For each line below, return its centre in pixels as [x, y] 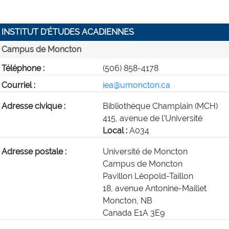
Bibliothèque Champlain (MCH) [160, 106]
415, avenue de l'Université [152, 118]
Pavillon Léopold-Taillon [148, 176]
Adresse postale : [34, 151]
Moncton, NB [127, 200]
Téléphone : [23, 68]
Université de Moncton [145, 151]
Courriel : [19, 85]
